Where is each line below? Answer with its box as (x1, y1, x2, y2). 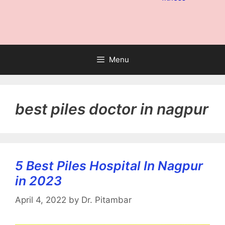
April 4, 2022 (15, 195, 66, 205)
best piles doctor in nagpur (15, 99, 208, 118)
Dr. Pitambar (81, 195, 132, 205)
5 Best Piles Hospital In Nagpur (15, 158, 203, 173)
